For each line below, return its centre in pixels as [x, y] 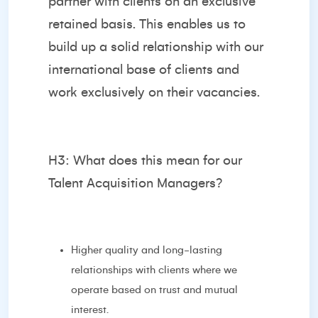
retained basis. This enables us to [147, 24]
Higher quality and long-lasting [147, 250]
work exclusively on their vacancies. [154, 92]
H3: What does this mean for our [145, 160]
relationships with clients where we [154, 270]
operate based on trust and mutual [154, 290]
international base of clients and [144, 70]
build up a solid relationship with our [156, 47]
